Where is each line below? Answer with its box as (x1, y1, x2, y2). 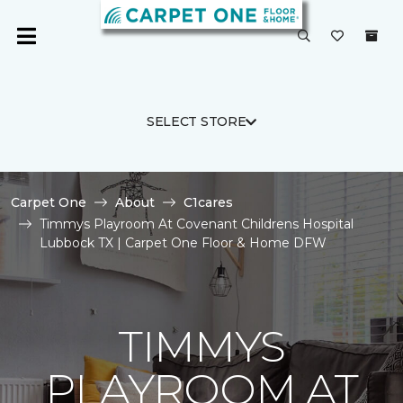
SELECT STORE (146, 113, 246, 130)
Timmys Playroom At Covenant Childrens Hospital (40, 216, 354, 232)
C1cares (184, 194, 233, 210)
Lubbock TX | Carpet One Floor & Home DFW (40, 235, 327, 251)
